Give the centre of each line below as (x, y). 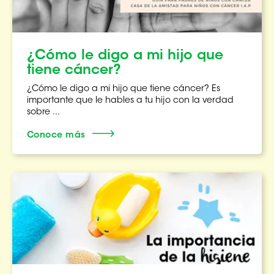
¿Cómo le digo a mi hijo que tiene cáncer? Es (124, 89)
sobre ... (43, 112)
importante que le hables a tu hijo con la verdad (130, 101)
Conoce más (56, 135)
